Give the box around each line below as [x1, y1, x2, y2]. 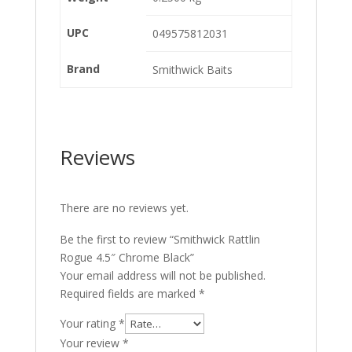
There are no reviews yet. [59, 200, 189, 215]
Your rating [59, 316, 119, 331]
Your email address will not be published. [59, 268, 266, 283]
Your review [59, 335, 123, 350]
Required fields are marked [59, 286, 199, 301]
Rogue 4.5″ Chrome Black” [59, 250, 194, 265]
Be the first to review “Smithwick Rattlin [59, 232, 260, 247]
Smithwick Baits [152, 62, 233, 77]
